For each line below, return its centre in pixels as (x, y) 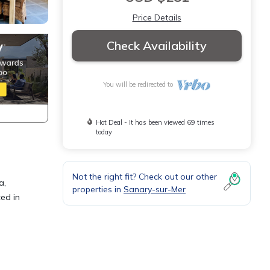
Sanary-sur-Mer (155, 189)
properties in (98, 189)
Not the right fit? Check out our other (145, 177)
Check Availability (157, 46)
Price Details (157, 17)
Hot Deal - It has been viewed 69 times (155, 122)
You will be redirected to (140, 84)
